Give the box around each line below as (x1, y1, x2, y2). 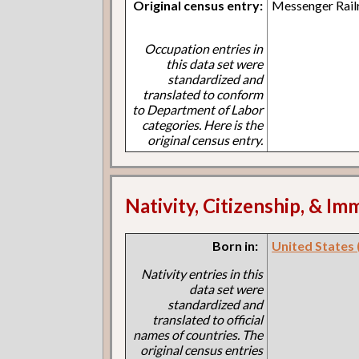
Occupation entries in (144, 41, 264, 57)
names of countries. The (133, 326, 264, 342)
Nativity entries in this (141, 265, 264, 281)
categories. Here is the (142, 117, 264, 133)
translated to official (152, 311, 264, 327)
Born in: (212, 237, 259, 253)
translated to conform (143, 87, 264, 103)
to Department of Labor (132, 102, 264, 118)
